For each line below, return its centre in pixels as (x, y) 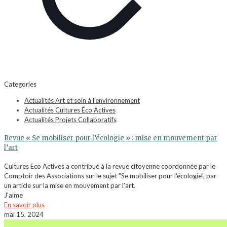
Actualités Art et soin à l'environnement (82, 100)
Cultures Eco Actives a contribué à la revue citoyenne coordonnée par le (110, 166)
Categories (20, 84)
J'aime (13, 195)
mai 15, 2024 (24, 214)
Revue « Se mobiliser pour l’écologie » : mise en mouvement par (111, 138)
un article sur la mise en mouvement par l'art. (70, 185)
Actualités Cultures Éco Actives (70, 110)
